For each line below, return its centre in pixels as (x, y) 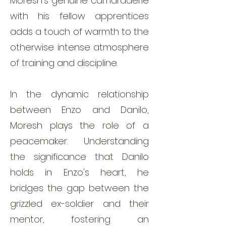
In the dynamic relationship (79, 94)
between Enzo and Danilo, (79, 109)
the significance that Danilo (79, 156)
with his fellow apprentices (79, 16)
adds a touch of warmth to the (79, 31)
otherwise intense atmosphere (79, 47)
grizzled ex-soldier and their (79, 203)
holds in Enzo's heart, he (79, 172)
